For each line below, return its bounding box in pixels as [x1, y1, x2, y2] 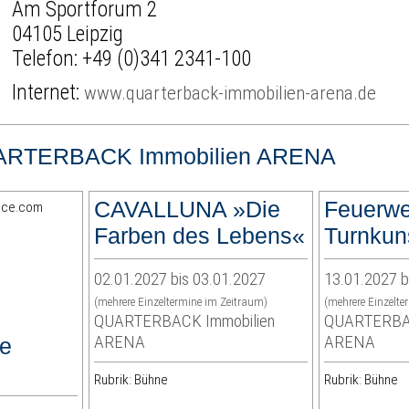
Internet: [12, 79, 85, 105]
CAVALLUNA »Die [94, 196, 281, 223]
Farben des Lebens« [94, 223, 306, 249]
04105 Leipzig [12, 21, 124, 47]
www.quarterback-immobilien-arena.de [84, 80, 377, 104]
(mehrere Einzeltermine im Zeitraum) [94, 295, 268, 309]
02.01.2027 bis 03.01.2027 [94, 268, 267, 290]
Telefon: [12, 46, 83, 71]
